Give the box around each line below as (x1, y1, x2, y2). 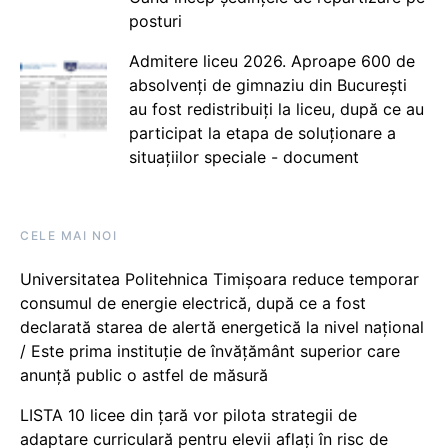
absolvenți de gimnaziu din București (128, 74, 407, 95)
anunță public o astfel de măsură (20, 364, 268, 385)
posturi (128, 10, 182, 31)
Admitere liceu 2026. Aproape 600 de (128, 50, 415, 71)
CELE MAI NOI (20, 227, 117, 243)
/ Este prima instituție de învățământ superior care (20, 340, 400, 361)
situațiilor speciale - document (128, 146, 359, 167)
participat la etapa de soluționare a (128, 122, 396, 143)
